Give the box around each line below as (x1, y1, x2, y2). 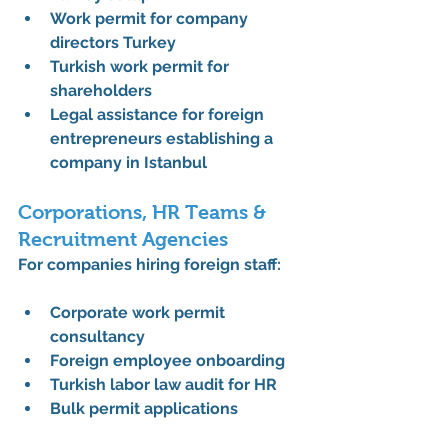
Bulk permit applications (50, 399, 238, 419)
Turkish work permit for (50, 57, 233, 77)
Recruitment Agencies (18, 228, 228, 251)
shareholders (50, 81, 152, 101)
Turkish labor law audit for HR (50, 375, 277, 395)
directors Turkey (50, 33, 176, 53)
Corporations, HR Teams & (18, 201, 271, 224)
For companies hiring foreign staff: (18, 255, 281, 275)
